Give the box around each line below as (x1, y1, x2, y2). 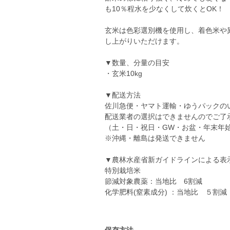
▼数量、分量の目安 (105, 59, 169, 67)
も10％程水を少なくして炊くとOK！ (105, 5, 224, 13)
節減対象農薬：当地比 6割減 (105, 177, 202, 185)
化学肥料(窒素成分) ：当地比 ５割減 (105, 188, 227, 196)
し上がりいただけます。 (105, 37, 184, 45)
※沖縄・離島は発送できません (105, 134, 205, 142)
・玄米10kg (105, 69, 142, 78)
